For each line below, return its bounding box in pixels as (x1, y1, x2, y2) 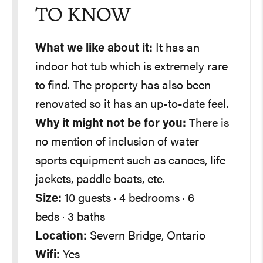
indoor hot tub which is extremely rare (35, 61, 228, 73)
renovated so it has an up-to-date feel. (35, 99, 228, 111)
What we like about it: (35, 42, 153, 55)
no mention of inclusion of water (35, 136, 199, 149)
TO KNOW (35, 6, 131, 26)
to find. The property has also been (35, 80, 73, 92)
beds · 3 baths (35, 211, 105, 224)
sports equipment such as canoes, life (35, 155, 225, 167)
